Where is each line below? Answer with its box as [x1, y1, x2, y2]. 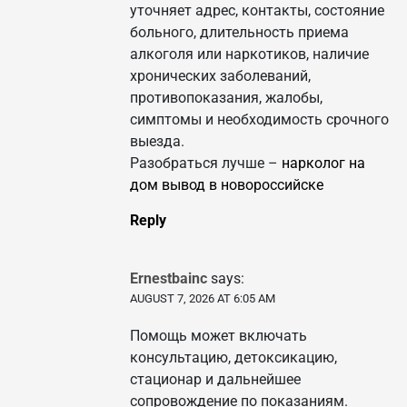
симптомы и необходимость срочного [130, 111, 389, 129]
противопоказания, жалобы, [130, 89, 323, 107]
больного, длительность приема [130, 24, 349, 42]
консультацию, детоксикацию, [130, 349, 337, 367]
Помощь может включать [130, 327, 307, 345]
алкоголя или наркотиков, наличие [130, 45, 369, 64]
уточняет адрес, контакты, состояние [130, 2, 384, 20]
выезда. [130, 133, 184, 151]
